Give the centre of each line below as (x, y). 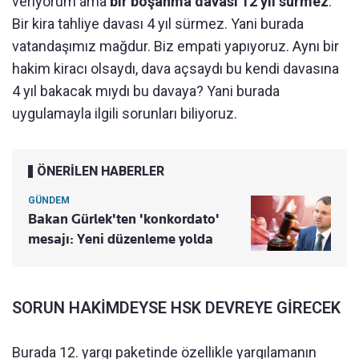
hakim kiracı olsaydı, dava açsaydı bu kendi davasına (175, 68)
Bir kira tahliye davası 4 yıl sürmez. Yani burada (158, 23)
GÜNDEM (49, 200)
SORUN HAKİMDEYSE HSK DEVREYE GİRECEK (176, 307)
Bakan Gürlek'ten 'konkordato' (124, 218)
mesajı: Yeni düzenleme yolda (121, 238)
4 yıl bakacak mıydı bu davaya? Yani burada (146, 91)
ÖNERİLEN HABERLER (101, 171)
